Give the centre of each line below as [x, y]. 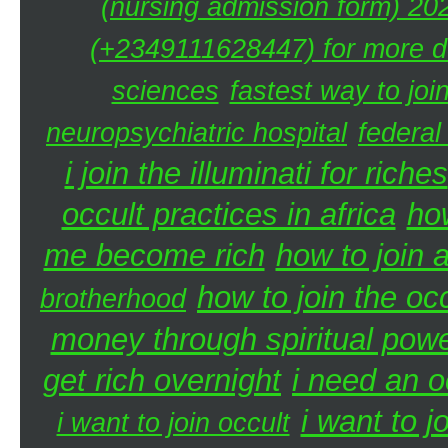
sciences [165, 90]
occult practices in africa [228, 214]
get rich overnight [162, 380]
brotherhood [113, 298]
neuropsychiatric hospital [196, 132]
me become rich [154, 255]
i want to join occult [173, 422]
